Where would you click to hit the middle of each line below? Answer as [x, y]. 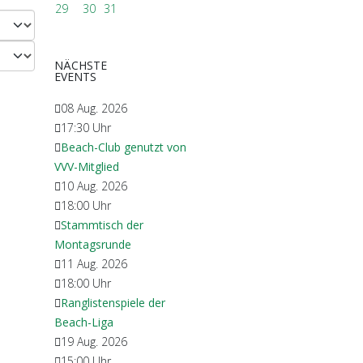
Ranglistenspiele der [113, 303]
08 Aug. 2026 [94, 108]
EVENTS [75, 77]
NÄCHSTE [81, 65]
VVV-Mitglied [87, 167]
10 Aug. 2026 [94, 186]
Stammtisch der [102, 225]
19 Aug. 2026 [94, 342]
